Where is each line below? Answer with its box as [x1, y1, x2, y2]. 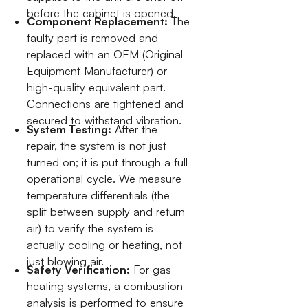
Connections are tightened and [27, 97, 184, 111]
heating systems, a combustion [27, 279, 184, 294]
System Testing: [27, 122, 112, 136]
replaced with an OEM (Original [27, 47, 184, 62]
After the [111, 122, 158, 136]
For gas [130, 263, 172, 277]
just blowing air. [27, 254, 104, 268]
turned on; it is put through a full [27, 155, 188, 169]
